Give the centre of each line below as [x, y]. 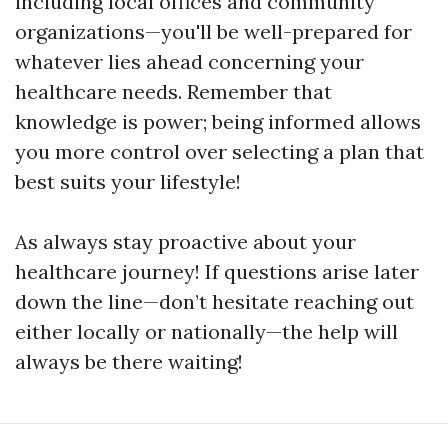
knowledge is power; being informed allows [218, 121]
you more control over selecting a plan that [219, 151]
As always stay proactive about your [185, 241]
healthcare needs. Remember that [173, 91]
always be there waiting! [129, 361]
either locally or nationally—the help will [206, 331]
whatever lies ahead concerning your [189, 61]
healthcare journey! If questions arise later [217, 271]
